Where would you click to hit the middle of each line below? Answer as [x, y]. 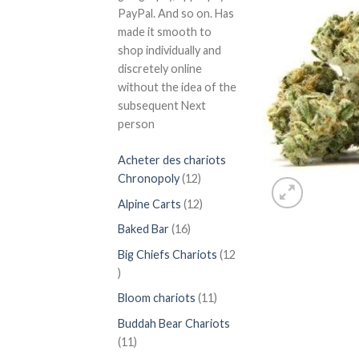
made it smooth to [165, 32]
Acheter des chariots [172, 159]
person [136, 124]
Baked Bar [143, 229]
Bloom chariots [157, 298]
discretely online [160, 69]
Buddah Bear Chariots [174, 324]
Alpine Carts [149, 204]
